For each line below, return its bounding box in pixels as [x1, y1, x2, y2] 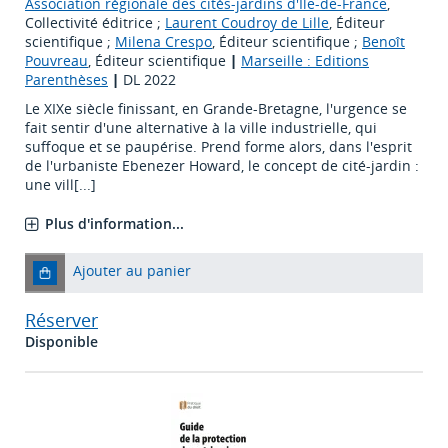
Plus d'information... [45, 214, 184, 234]
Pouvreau [25, 51, 88, 71]
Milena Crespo [115, 32, 212, 52]
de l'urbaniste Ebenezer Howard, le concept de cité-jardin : [25, 156, 419, 176]
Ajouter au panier [73, 261, 191, 281]
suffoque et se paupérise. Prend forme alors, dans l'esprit [25, 137, 412, 157]
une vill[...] [25, 175, 96, 195]
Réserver [25, 308, 98, 333]
